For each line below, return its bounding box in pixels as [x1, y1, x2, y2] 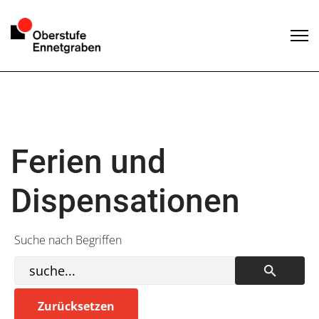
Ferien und [11, 142, 166, 181]
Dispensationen [11, 182, 240, 220]
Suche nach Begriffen [14, 232, 122, 248]
